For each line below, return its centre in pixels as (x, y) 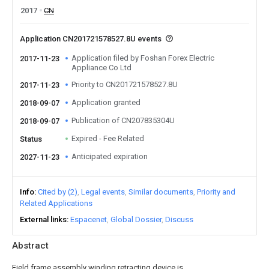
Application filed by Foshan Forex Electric (143, 58)
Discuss (179, 219)
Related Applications (56, 203)
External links (43, 219)
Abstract (30, 246)
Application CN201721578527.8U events (92, 39)
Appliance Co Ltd (101, 68)
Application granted (106, 102)
